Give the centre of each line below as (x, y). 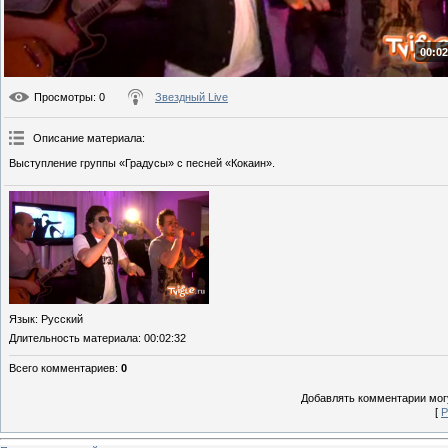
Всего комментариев (62, 367)
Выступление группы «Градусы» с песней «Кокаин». (142, 163)
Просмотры (63, 97)
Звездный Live (191, 97)
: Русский (59, 318)
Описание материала (87, 138)
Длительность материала (73, 337)
